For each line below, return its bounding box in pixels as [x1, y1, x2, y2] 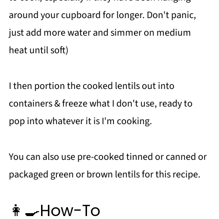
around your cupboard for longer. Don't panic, [8, 8, 196, 22]
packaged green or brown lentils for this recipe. [8, 168, 200, 182]
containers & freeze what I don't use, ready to [8, 97, 193, 111]
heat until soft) [8, 44, 68, 58]
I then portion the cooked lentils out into [8, 79, 175, 93]
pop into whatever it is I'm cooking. [8, 114, 152, 129]
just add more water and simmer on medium [8, 26, 191, 40]
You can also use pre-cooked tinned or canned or [8, 150, 207, 164]
